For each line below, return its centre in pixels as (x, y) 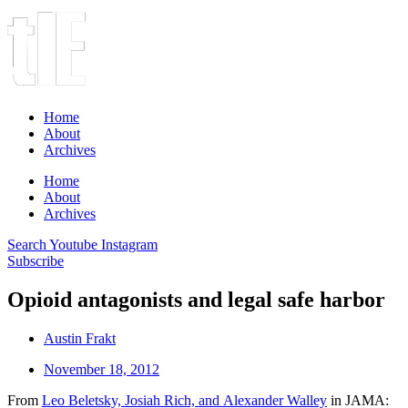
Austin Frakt (80, 338)
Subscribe (36, 261)
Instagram (129, 245)
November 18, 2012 (102, 369)
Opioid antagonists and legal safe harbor (196, 299)
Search (27, 245)
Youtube (73, 245)
